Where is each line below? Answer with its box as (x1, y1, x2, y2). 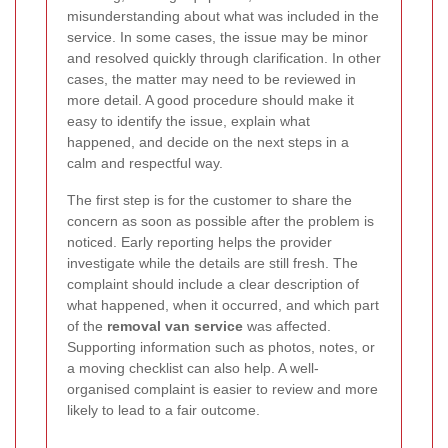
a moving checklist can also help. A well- (67, 360, 319, 377)
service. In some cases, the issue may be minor (67, 29, 368, 46)
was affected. (243, 318, 331, 335)
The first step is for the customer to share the (67, 192, 352, 209)
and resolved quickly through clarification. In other (67, 50, 381, 67)
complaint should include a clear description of (67, 276, 359, 293)
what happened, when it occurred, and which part (67, 297, 379, 314)
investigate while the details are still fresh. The (67, 255, 358, 272)
